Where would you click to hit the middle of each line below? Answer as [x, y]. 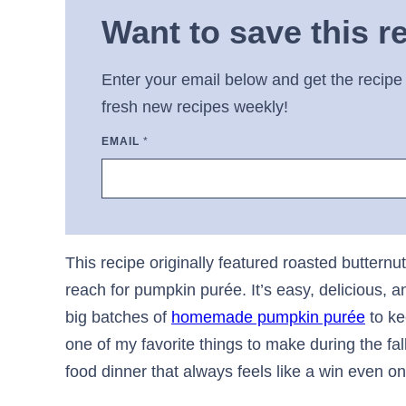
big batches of [118, 318]
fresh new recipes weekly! [195, 107]
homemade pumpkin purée [268, 318]
